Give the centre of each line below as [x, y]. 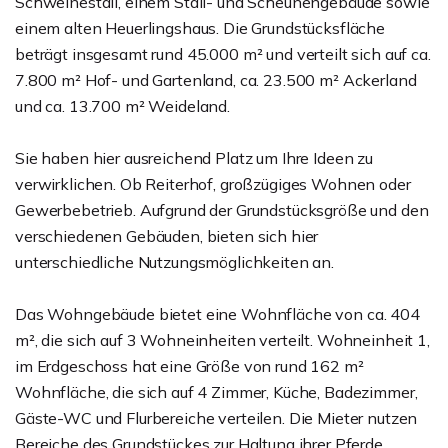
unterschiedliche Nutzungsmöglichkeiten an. [174, 262]
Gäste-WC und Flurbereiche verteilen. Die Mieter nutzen [216, 418]
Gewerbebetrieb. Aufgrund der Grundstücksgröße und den [222, 210]
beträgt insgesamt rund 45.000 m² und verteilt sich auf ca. [223, 54]
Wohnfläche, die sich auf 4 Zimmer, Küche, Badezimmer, [216, 392]
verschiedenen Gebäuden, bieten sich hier [167, 236]
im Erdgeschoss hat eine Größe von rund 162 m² [189, 366]
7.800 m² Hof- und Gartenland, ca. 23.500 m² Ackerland [216, 80]
